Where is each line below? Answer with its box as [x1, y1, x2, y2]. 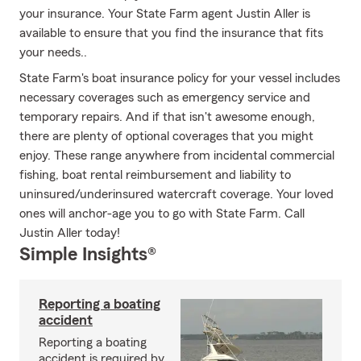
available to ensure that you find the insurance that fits [19, 27, 323, 39]
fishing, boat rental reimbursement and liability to [19, 168, 291, 181]
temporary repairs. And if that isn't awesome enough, [19, 110, 315, 123]
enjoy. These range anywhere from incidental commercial [19, 149, 334, 162]
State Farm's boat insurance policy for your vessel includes [19, 72, 340, 85]
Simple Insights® [19, 245, 156, 264]
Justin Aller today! [19, 226, 120, 239]
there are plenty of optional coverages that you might [19, 130, 313, 143]
